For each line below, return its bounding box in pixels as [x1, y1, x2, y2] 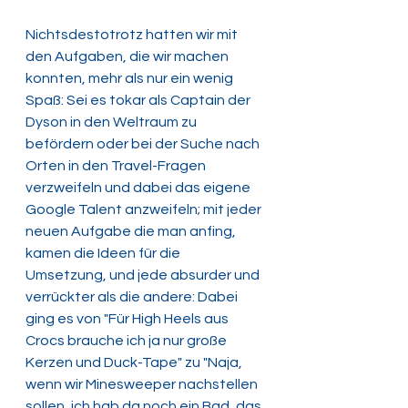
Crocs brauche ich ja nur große [25, 333, 229, 349]
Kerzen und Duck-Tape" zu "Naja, [25, 355, 245, 371]
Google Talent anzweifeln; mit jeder [25, 202, 264, 218]
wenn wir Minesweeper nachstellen [25, 377, 260, 393]
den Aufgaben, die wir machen [25, 49, 231, 65]
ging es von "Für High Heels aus [25, 311, 231, 327]
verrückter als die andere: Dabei [25, 290, 240, 305]
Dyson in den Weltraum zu [25, 115, 199, 130]
